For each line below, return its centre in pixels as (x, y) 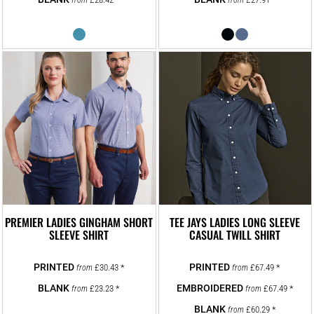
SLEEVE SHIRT (79, 234)
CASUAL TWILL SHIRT (235, 234)
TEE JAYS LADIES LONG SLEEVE (235, 222)
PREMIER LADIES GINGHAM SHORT (79, 222)
